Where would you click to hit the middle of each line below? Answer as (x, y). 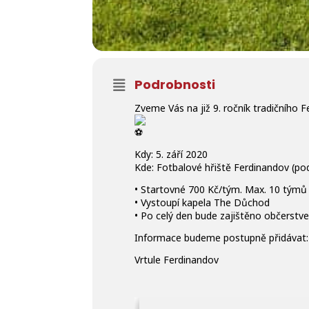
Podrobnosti (175, 84)
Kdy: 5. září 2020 (171, 154)
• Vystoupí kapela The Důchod (202, 202)
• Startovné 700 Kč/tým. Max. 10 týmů (221, 189)
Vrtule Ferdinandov (177, 260)
